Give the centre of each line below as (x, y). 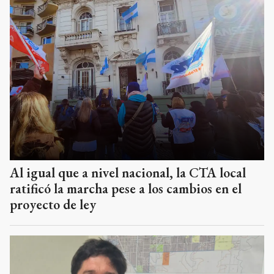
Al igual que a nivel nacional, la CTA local (128, 173)
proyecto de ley (53, 205)
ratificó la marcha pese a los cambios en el (126, 189)
